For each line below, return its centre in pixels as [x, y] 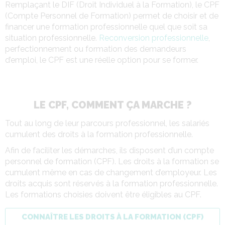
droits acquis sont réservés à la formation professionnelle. [111, 183]
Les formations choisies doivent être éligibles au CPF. [103, 194]
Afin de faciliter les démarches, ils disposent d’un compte [109, 150]
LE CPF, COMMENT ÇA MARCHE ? [113, 105]
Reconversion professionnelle [154, 38]
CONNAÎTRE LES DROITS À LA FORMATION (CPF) [113, 217]
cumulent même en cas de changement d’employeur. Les [111, 172]
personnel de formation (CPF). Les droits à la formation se [112, 161]
